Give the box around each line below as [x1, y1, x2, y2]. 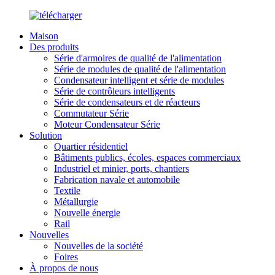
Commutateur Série [54, 108, 129, 118]
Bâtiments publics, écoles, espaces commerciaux [54, 152, 241, 163]
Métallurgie [54, 196, 98, 207]
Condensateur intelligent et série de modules [54, 75, 224, 85]
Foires [54, 252, 78, 262]
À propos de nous [29, 263, 98, 273]
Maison [29, 31, 58, 41]
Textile [54, 185, 80, 196]
